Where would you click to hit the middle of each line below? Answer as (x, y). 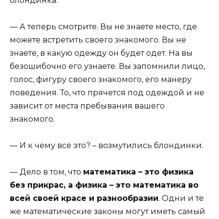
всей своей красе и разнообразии (84, 198)
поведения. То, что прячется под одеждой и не (107, 92)
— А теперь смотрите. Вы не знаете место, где (103, 26)
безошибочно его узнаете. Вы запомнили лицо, (107, 66)
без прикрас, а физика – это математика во (104, 185)
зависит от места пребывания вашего (87, 106)
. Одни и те (181, 198)
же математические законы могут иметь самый (108, 212)
